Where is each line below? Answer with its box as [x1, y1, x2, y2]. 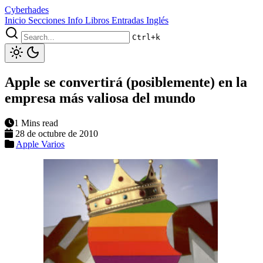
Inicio [5, 15, 26, 25]
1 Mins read [14, 117, 58, 128]
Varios [41, 139, 65, 149]
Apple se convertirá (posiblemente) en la [5, 74, 247, 90]
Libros [85, 15, 109, 25]
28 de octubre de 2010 [15, 128, 98, 139]
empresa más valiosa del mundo [5, 90, 195, 106]
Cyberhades [5, 5, 49, 15]
